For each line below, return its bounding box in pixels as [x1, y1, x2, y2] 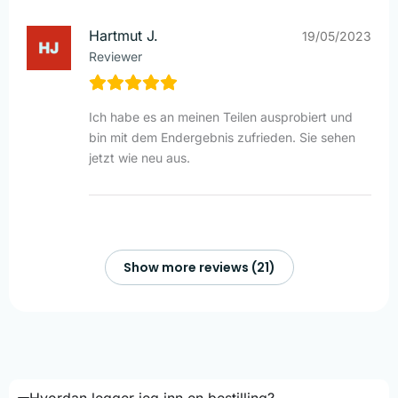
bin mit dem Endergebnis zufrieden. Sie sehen [89, 130, 355, 146]
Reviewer [89, 49, 142, 65]
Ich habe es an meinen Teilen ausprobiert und [89, 109, 353, 125]
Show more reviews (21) [123, 259, 275, 277]
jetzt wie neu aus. [89, 150, 190, 166]
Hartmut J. [89, 27, 158, 45]
